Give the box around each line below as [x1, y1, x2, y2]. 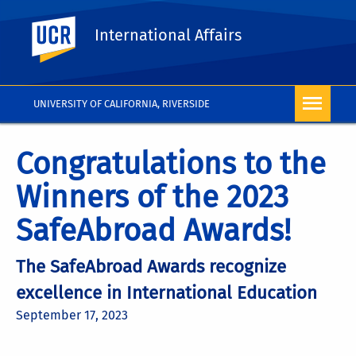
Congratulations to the [16, 145, 326, 182]
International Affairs [95, 25, 242, 44]
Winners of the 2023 [16, 179, 288, 215]
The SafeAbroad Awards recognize [16, 256, 286, 277]
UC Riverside [94, 17, 168, 33]
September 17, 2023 [16, 308, 128, 323]
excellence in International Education [16, 282, 317, 304]
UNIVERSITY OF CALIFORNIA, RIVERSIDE [33, 97, 211, 110]
